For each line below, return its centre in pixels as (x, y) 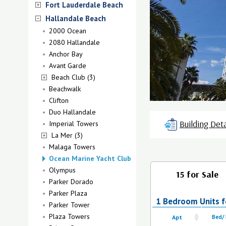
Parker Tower (69, 205)
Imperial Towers (74, 124)
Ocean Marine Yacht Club (90, 158)
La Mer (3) (67, 135)
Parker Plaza (68, 193)
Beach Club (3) (73, 77)
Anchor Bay (66, 54)
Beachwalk (65, 89)
